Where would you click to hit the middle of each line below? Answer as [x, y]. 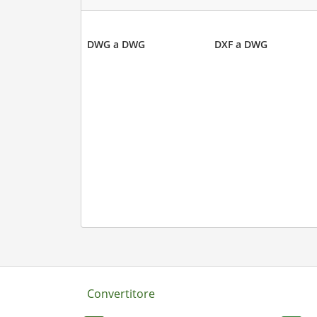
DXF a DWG [241, 45]
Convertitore [121, 293]
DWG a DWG [116, 45]
